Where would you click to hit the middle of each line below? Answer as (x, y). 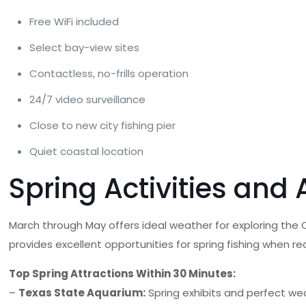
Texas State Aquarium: (82, 293)
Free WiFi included (74, 22)
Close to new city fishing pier (103, 125)
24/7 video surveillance (88, 99)
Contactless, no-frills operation (109, 73)
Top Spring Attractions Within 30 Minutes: (123, 274)
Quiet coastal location (87, 151)
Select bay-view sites (85, 47)
